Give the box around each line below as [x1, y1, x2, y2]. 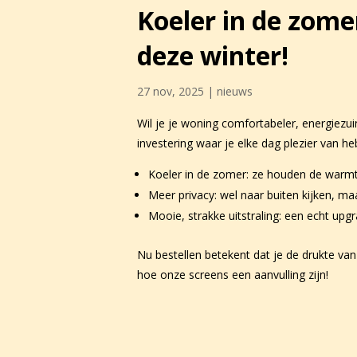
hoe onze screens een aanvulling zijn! [137, 266, 328, 282]
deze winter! [137, 37, 288, 73]
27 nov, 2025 [137, 83, 204, 99]
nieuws [217, 83, 253, 99]
